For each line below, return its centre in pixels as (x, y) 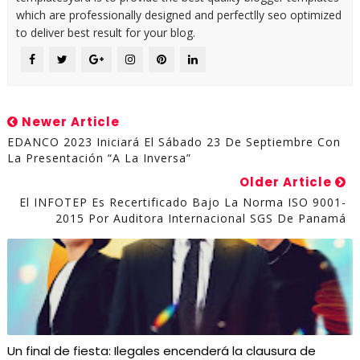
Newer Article (69, 122)
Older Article (288, 182)
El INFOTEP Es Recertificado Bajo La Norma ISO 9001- (183, 202)
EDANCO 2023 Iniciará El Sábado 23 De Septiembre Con (174, 142)
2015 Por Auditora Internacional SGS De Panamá (201, 218)
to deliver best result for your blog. (105, 33)
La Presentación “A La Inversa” (99, 158)
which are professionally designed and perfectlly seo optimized (178, 15)
